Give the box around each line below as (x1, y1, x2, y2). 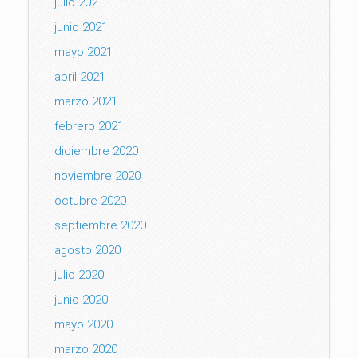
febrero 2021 (54, 118, 124, 133)
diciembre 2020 (54, 143, 138, 158)
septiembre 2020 (54, 217, 146, 233)
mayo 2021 (54, 44, 113, 59)
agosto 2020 (54, 242, 121, 257)
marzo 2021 (54, 93, 117, 109)
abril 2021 (54, 69, 105, 84)
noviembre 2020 (54, 168, 141, 183)
